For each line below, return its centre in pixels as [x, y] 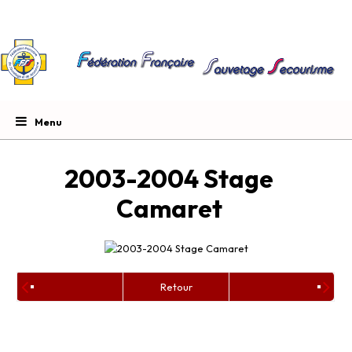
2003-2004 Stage [169, 178]
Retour [176, 286]
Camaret [169, 208]
